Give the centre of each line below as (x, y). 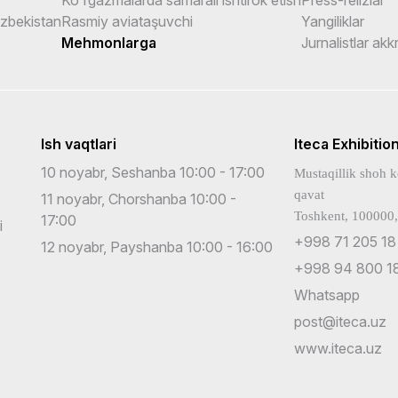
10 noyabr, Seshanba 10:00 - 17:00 (153, 172)
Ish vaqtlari (79, 143)
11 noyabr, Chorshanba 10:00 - (139, 199)
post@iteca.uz (340, 321)
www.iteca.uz (338, 348)
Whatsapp (327, 295)
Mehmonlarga (109, 42)
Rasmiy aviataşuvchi (127, 21)
